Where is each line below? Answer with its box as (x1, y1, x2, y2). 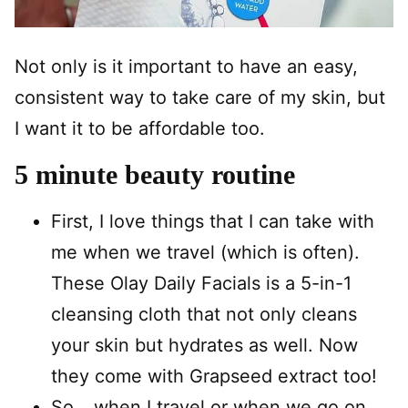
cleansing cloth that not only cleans (51, 303, 357, 325)
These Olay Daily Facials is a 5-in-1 (51, 272, 352, 294)
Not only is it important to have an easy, (15, 56, 358, 77)
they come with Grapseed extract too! (51, 365, 377, 387)
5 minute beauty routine (15, 159, 295, 189)
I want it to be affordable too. (15, 117, 265, 139)
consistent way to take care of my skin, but (15, 87, 385, 108)
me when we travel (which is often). (51, 241, 360, 263)
